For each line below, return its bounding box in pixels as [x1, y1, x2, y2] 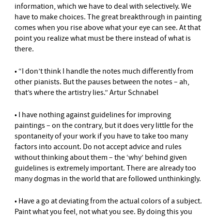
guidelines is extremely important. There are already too [15, 163, 196, 173]
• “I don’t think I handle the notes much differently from [15, 66, 193, 76]
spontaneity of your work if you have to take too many [15, 131, 188, 141]
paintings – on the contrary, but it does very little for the [15, 121, 193, 130]
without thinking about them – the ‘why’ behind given [15, 153, 187, 162]
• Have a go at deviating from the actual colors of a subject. [15, 196, 202, 206]
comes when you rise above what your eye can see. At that [15, 23, 201, 32]
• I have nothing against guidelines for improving [15, 110, 171, 120]
